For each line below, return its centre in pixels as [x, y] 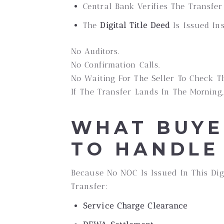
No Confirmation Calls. [116, 65]
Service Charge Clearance [135, 206]
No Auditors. [95, 51]
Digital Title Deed [135, 25]
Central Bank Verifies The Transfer [153, 6]
